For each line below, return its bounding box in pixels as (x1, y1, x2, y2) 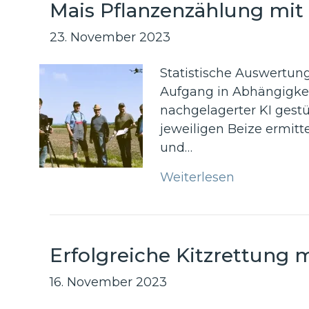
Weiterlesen (160, 170, 235, 186)
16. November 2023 (50, 275, 167, 290)
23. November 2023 (50, 30, 170, 46)
